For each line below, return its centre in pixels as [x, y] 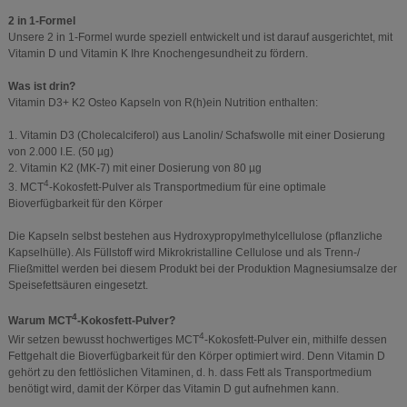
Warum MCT [40, 321]
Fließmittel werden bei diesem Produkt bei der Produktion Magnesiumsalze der [202, 269]
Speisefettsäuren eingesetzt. [78, 286]
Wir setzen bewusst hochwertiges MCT [103, 340]
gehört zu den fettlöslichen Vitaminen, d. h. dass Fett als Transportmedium [189, 373]
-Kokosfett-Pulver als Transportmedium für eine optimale [187, 188]
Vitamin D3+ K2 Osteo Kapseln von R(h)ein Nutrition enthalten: [163, 103]
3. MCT [25, 188]
